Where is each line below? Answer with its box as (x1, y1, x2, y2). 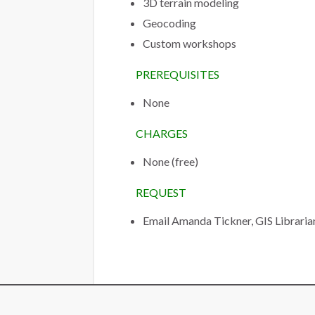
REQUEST (136, 186, 186, 199)
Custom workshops (143, 37, 236, 50)
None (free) (143, 155, 198, 168)
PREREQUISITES (136, 67, 219, 81)
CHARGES (136, 127, 188, 140)
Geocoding (143, 16, 196, 30)
